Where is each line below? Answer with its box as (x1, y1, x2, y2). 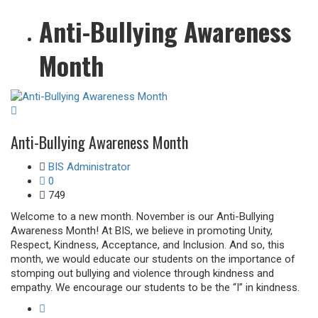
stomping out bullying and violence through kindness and (11, 267, 274, 280)
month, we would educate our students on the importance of (11, 253, 295, 266)
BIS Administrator (48, 160, 131, 174)
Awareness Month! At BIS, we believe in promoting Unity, (11, 224, 273, 238)
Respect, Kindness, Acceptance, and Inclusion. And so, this (11, 238, 285, 252)
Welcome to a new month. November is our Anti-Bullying (11, 210, 274, 224)
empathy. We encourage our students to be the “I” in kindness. (11, 281, 300, 295)
